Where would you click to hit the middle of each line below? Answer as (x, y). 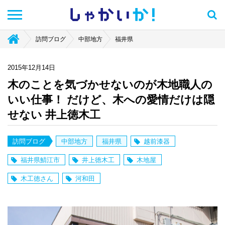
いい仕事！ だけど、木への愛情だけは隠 (111, 100)
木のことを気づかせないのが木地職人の (110, 85)
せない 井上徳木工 (54, 115)
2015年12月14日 (31, 68)
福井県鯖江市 (40, 160)
